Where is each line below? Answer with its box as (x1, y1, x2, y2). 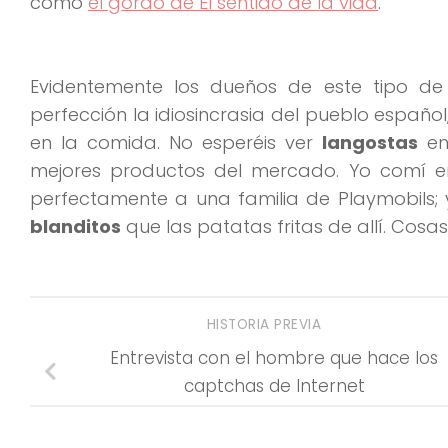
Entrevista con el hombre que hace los (110, 345, 438, 370)
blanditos (30, 213, 121, 239)
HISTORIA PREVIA (206, 315, 326, 335)
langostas (322, 129, 418, 155)
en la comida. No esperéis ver (30, 129, 322, 155)
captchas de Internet (183, 373, 365, 398)
